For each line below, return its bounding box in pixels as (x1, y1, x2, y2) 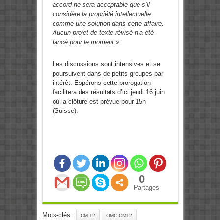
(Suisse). (52, 107, 78, 115)
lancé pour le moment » (52, 38, 119, 46)
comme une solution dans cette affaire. (52, 20, 164, 27)
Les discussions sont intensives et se (52, 60, 160, 68)
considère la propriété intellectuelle (52, 10, 151, 18)
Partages (133, 184, 159, 192)
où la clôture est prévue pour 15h (52, 98, 146, 106)
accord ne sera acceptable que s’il (52, 1, 150, 9)
